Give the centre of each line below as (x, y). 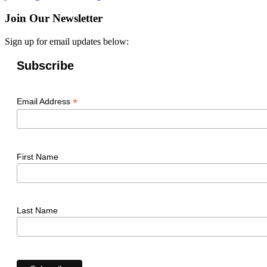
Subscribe (45, 66)
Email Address (45, 102)
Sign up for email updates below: (67, 42)
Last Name (37, 211)
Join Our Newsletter (54, 18)
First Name (38, 156)
